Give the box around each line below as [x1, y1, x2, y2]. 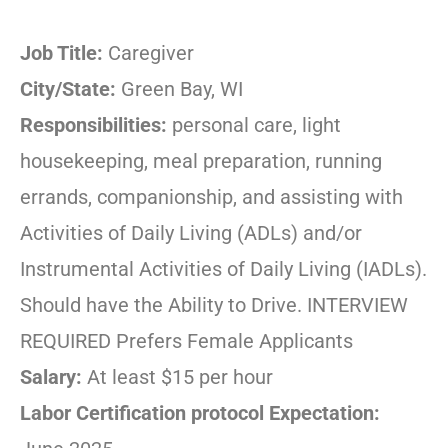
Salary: [20, 365, 87, 390]
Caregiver [108, 41, 194, 66]
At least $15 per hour [87, 365, 273, 390]
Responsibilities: [20, 113, 167, 138]
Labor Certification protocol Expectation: [20, 401, 380, 426]
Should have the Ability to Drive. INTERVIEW [20, 293, 408, 318]
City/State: [20, 77, 121, 102]
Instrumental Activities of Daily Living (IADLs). [20, 257, 427, 282]
